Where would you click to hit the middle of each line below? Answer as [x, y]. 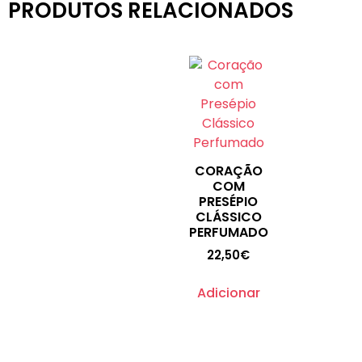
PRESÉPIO [229, 202]
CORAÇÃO [228, 171]
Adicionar [228, 293]
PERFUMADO [229, 233]
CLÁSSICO [228, 217]
